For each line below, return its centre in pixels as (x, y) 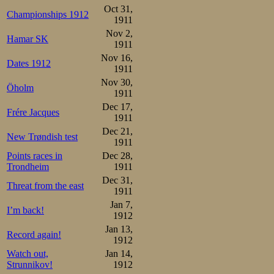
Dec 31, (117, 180)
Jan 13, (119, 229)
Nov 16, (117, 58)
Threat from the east (45, 186)
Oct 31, (118, 9)
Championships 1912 (48, 14)
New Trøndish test (42, 137)
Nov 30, (117, 82)
